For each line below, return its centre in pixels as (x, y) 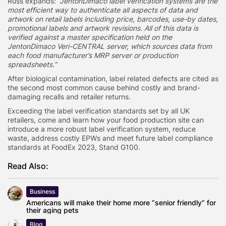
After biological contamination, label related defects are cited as (113, 78)
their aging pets (52, 210)
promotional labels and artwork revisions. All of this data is (103, 28)
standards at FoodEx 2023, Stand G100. (74, 147)
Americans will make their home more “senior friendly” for (121, 202)
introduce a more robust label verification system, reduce (102, 129)
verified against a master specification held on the (90, 37)
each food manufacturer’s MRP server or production (93, 55)
